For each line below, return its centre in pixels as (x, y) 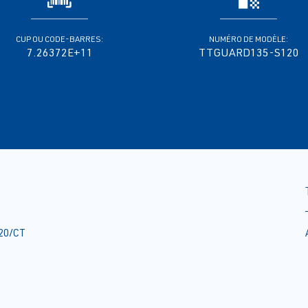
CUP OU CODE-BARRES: (59, 39)
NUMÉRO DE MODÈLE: (249, 39)
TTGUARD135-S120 (249, 53)
